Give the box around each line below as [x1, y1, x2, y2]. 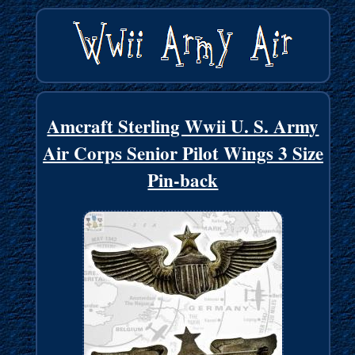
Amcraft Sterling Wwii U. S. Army [47, 113, 319, 140]
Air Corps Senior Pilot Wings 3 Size [42, 139, 323, 167]
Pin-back [147, 166, 219, 194]
